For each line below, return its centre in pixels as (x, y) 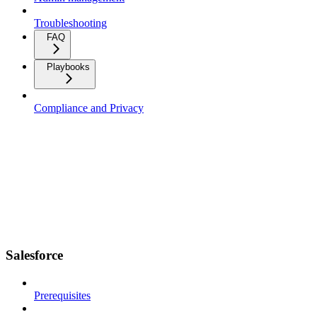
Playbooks (68, 67)
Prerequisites (62, 295)
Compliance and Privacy (89, 108)
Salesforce (34, 255)
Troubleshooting (70, 23)
